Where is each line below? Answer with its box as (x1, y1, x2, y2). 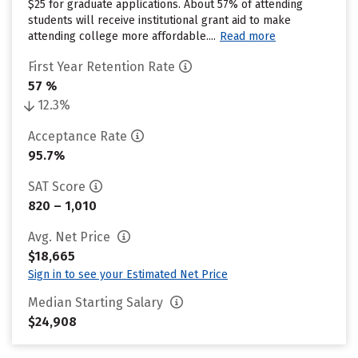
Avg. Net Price (28, 229, 113, 245)
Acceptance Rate (28, 129, 127, 144)
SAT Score (28, 179, 86, 194)
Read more (220, 30, 276, 43)
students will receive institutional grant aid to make (28, 14, 291, 27)
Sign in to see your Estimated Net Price (28, 268, 228, 281)
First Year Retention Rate (28, 59, 175, 74)
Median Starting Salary (28, 295, 166, 310)
